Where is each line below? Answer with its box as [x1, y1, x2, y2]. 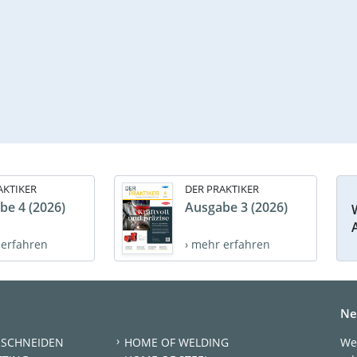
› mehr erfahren [185, 237, 270, 253]
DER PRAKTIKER [185, 182, 259, 197]
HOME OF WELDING [124, 334, 229, 350]
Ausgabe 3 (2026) [185, 198, 288, 217]
